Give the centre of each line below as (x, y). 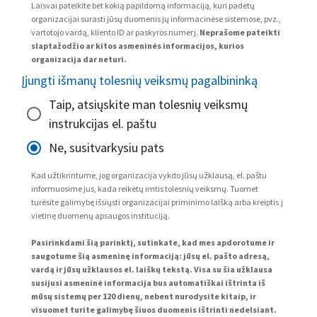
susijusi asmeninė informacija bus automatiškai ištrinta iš (148, 282)
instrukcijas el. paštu (103, 123)
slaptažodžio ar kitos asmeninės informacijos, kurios (138, 45)
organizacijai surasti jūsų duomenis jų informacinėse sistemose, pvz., (156, 18)
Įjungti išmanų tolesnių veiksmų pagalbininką (139, 80)
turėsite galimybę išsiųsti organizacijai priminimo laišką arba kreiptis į (157, 202)
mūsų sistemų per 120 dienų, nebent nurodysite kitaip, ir (144, 296)
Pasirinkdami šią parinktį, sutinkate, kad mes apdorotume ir (153, 242)
